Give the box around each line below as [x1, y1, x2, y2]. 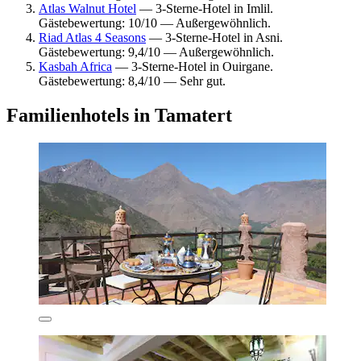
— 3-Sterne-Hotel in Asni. [146, 30, 283, 44]
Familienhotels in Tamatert [6, 104, 232, 126]
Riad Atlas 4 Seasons [39, 30, 146, 44]
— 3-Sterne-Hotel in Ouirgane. [112, 59, 273, 73]
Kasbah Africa [39, 59, 112, 73]
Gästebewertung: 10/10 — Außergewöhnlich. [39, 15, 271, 30]
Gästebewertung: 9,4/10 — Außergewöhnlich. [39, 44, 274, 59]
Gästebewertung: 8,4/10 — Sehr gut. [39, 73, 226, 88]
